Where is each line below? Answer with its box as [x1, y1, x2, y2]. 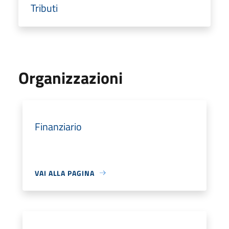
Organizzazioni [18, 65, 123, 90]
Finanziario [35, 118, 82, 134]
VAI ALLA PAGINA [35, 167, 95, 178]
